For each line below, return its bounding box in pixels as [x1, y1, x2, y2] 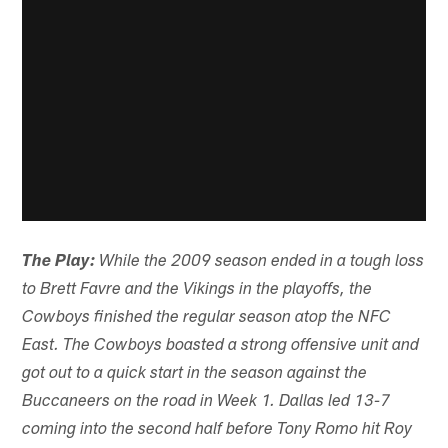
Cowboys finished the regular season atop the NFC [22, 310, 392, 328]
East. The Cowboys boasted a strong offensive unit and [22, 338, 420, 356]
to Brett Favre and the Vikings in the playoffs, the [22, 282, 373, 300]
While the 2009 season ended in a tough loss [99, 254, 425, 272]
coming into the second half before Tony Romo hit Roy [22, 422, 413, 440]
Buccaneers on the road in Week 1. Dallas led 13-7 [22, 394, 391, 412]
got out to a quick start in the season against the [22, 366, 368, 384]
